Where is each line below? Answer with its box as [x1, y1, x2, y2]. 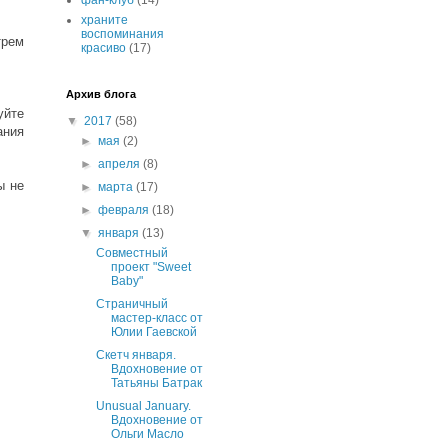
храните [81, 13, 128, 28]
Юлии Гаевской [110, 325, 197, 340]
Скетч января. [95, 348, 176, 363]
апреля [98, 157, 144, 172]
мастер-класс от [110, 311, 203, 326]
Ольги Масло [110, 427, 184, 442]
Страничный [95, 297, 168, 312]
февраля [98, 203, 153, 218]
